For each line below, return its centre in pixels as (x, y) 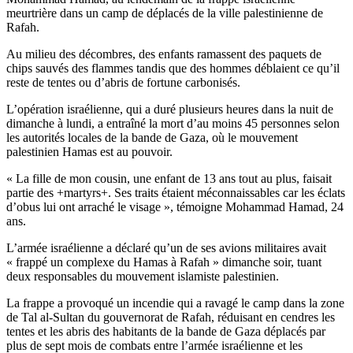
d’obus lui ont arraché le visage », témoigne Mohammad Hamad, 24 (175, 206)
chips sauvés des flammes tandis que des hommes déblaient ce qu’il (173, 68)
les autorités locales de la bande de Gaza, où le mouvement (152, 137)
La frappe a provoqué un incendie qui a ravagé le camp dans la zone (175, 303)
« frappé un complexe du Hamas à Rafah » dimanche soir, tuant (164, 262)
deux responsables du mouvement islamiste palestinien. (143, 276)
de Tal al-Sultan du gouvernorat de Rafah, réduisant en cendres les (171, 317)
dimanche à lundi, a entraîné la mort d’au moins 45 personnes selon (173, 123)
